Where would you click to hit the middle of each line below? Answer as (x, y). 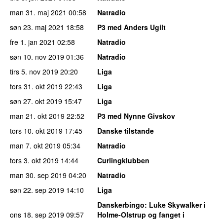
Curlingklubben (123, 161)
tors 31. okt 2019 (36, 87)
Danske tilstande (126, 131)
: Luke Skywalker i (175, 205)
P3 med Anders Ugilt (131, 27)
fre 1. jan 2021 (33, 42)
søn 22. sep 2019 (37, 190)
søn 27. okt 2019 (36, 101)
